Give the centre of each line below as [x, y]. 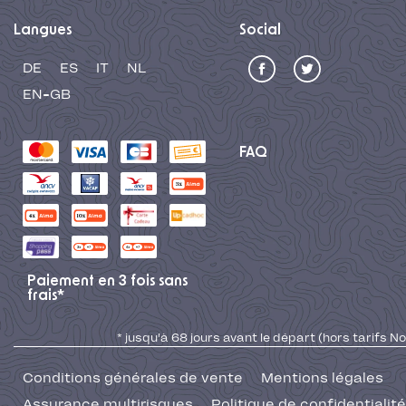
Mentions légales [322, 378]
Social [260, 30]
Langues [43, 30]
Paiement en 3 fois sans [107, 281]
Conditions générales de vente [133, 378]
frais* [46, 296]
